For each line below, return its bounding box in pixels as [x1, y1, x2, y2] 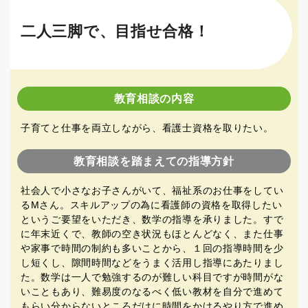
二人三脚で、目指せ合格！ [21, 22, 210, 40]
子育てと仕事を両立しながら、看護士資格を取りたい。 [21, 122, 274, 133]
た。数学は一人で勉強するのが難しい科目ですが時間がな [21, 271, 284, 283]
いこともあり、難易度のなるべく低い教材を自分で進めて [21, 285, 284, 297]
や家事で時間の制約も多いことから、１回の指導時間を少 [21, 242, 284, 254]
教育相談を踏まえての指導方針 [74, 155, 234, 167]
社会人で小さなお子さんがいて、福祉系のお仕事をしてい [21, 184, 284, 196]
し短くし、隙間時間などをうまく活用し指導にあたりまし [21, 256, 284, 268]
